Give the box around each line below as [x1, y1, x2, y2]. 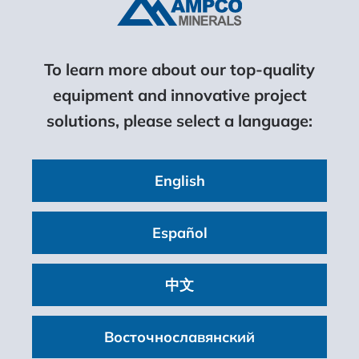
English [154, 171, 205, 190]
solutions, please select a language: [46, 110, 313, 131]
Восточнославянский [104, 327, 255, 346]
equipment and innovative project [52, 84, 307, 105]
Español [151, 223, 208, 242]
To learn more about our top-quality [44, 58, 315, 79]
